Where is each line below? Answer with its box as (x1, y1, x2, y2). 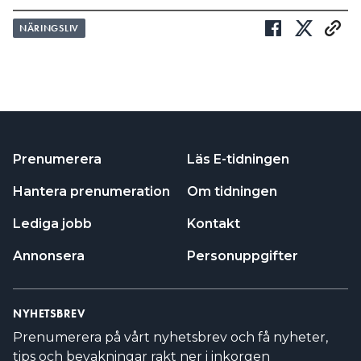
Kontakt (187, 216, 240, 231)
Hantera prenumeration (13, 184, 170, 199)
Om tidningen (187, 184, 277, 199)
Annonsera (13, 248, 85, 263)
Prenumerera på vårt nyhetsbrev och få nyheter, (13, 330, 328, 345)
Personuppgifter (187, 248, 298, 263)
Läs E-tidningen (187, 151, 289, 167)
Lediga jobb (13, 216, 92, 231)
